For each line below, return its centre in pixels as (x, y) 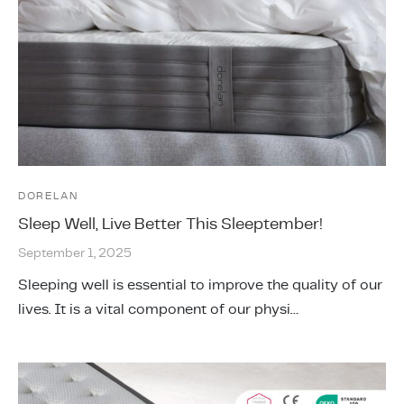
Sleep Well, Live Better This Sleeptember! (170, 223)
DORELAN (48, 195)
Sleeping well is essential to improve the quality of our (200, 284)
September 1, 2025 (75, 252)
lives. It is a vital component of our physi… (158, 308)
